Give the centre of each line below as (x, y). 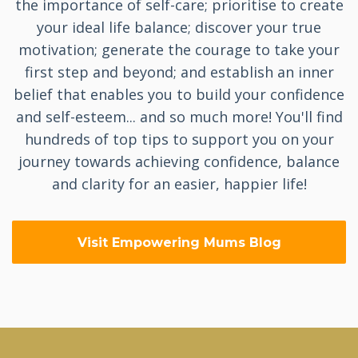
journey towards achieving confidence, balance (179, 161)
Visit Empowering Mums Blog (179, 242)
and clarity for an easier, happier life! (179, 183)
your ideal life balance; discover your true (179, 27)
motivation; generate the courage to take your (179, 49)
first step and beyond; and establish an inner (179, 72)
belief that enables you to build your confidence (179, 94)
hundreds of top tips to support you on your (179, 139)
